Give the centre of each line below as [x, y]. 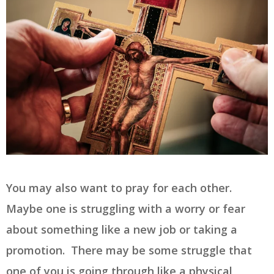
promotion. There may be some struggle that [129, 250]
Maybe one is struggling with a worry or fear [126, 208]
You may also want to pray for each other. [120, 187]
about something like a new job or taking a [122, 229]
